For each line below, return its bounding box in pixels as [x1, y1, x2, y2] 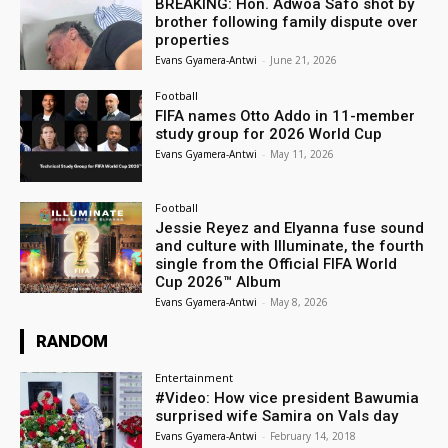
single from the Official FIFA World [155, 254, 398, 273]
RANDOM [36, 330, 108, 351]
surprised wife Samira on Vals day [155, 406, 399, 425]
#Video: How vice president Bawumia [155, 388, 420, 407]
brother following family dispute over [155, 13, 419, 32]
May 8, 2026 [270, 294, 329, 309]
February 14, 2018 [270, 428, 357, 443]
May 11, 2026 [270, 146, 335, 161]
